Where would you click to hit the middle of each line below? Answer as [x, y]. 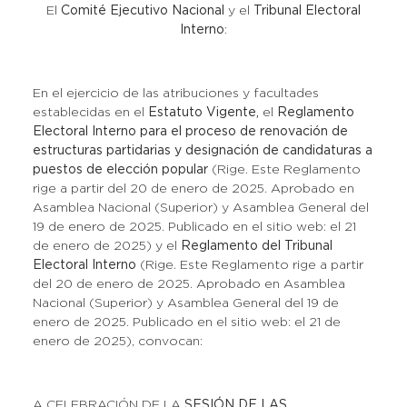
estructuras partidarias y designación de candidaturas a [202, 151]
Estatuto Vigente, [203, 113]
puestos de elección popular [120, 170]
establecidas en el [90, 113]
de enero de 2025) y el [106, 246]
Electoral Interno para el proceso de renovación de [190, 132]
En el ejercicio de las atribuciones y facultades [175, 94]
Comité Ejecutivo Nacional [143, 11]
